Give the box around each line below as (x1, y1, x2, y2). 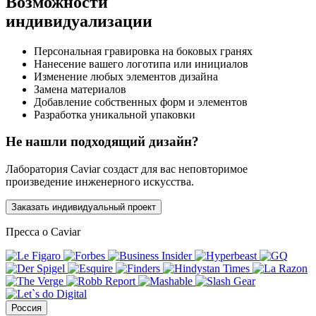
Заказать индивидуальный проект (11, 201, 156, 212)
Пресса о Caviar (6, 225, 80, 238)
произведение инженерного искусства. (6, 175, 194, 188)
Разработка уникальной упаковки (34, 108, 195, 121)
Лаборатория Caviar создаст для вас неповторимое (6, 162, 248, 175)
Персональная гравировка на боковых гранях (34, 44, 253, 57)
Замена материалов (34, 83, 126, 95)
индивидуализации (6, 11, 152, 30)
